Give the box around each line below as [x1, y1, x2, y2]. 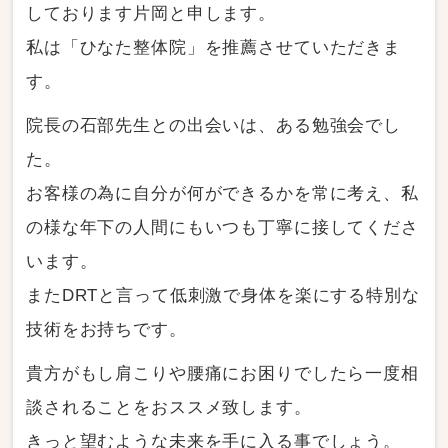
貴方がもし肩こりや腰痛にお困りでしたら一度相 [26, 363, 419, 383]
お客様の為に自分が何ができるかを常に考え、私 [26, 183, 419, 203]
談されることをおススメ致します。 [26, 397, 312, 417]
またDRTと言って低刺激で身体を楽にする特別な [26, 285, 420, 305]
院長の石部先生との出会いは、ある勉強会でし [26, 115, 401, 135]
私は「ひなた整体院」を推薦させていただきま [26, 37, 401, 57]
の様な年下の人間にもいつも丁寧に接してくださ [26, 217, 419, 237]
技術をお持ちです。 [26, 319, 187, 339]
